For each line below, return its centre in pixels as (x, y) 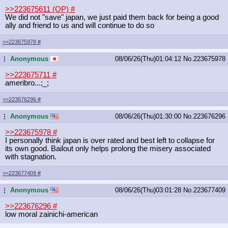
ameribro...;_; (27, 83)
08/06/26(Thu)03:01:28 (149, 190)
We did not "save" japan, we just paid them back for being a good (112, 17)
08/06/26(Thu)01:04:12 (149, 59)
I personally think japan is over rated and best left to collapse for (110, 140)
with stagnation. (31, 156)
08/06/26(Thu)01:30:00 (149, 116)
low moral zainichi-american (51, 214)
